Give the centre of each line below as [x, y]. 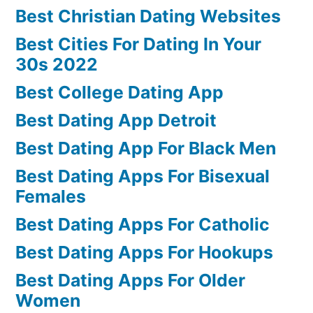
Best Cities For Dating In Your [138, 44]
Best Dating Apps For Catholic [143, 225]
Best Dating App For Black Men [146, 148]
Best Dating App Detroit [116, 121]
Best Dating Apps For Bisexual [143, 176]
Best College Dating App [119, 93]
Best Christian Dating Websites [148, 16]
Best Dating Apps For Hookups [144, 253]
